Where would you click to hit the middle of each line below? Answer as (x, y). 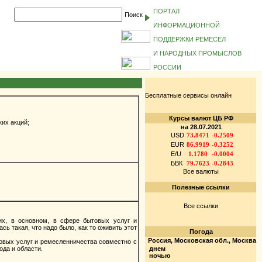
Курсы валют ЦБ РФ (201, 118)
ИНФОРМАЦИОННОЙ (187, 25)
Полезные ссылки (201, 187)
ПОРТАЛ (166, 11)
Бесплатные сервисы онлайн (188, 95)
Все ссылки (201, 206)
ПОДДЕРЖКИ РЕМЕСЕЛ (189, 39)
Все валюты (201, 171)
